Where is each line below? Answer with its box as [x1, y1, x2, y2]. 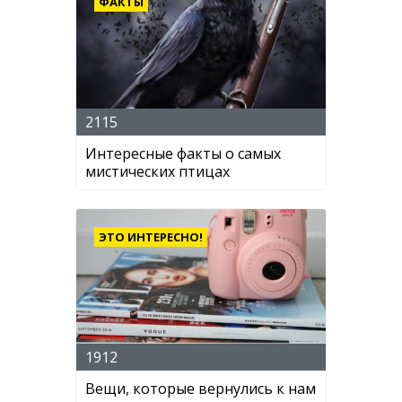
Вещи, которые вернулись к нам [85, 379, 316, 398]
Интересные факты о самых [85, 144, 281, 163]
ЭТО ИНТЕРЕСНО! [99, 229, 203, 245]
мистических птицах [85, 162, 230, 181]
